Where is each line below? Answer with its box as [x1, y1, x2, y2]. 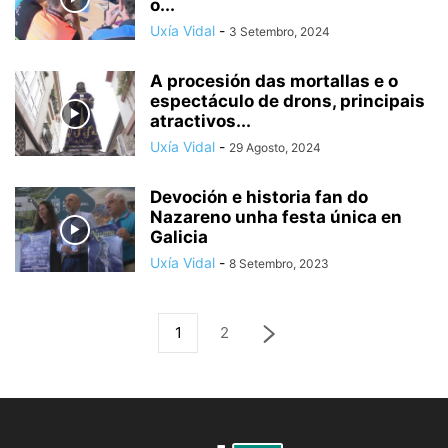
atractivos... [150, 111, 251, 132]
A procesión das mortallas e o [150, 71, 398, 92]
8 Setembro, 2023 [229, 256, 329, 272]
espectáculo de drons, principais [150, 91, 425, 112]
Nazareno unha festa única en [150, 207, 402, 228]
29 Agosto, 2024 [229, 140, 321, 156]
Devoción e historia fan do [150, 187, 368, 208]
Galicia [150, 227, 208, 248]
